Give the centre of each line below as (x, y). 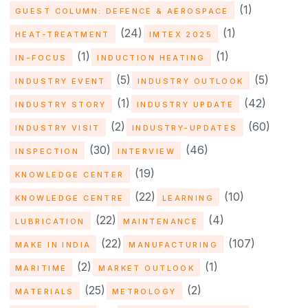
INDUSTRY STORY (61, 105)
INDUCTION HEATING (151, 58)
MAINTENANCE (161, 222)
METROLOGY (144, 292)
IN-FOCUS (41, 58)
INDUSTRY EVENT (60, 81)
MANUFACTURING (173, 245)
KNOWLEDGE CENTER (70, 175)
